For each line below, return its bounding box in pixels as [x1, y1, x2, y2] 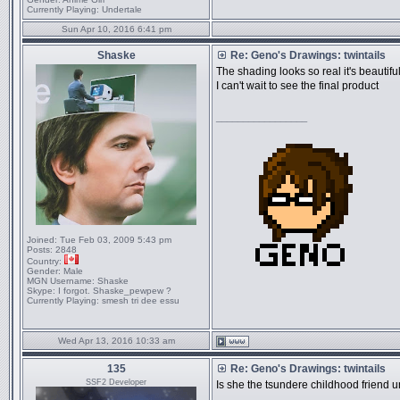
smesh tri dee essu [99, 296, 179, 305]
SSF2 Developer [86, 378, 146, 387]
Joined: [27, 235, 57, 245]
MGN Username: [27, 276, 95, 286]
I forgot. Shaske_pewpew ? [55, 286, 171, 296]
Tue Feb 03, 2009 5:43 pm [57, 235, 171, 245]
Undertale [99, 4, 142, 14]
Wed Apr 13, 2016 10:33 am [57, 336, 175, 346]
